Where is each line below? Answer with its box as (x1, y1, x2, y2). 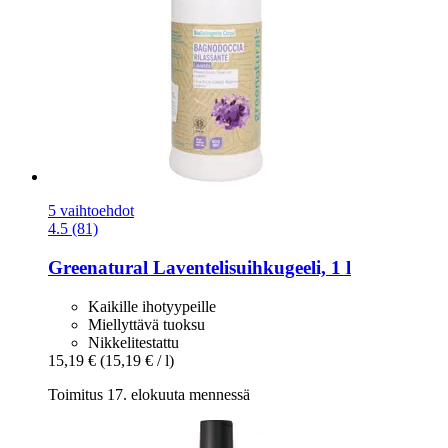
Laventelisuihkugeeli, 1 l (148, 257, 351, 279)
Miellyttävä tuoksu (88, 315, 205, 333)
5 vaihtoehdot (48, 202, 134, 220)
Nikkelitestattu (88, 333, 179, 351)
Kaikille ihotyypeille (88, 297, 216, 315)
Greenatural (48, 257, 148, 279)
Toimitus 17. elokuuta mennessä (48, 385, 250, 403)
